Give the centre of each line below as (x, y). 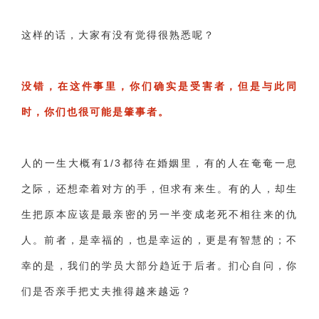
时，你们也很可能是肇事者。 (95, 112)
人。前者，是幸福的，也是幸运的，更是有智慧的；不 (159, 240)
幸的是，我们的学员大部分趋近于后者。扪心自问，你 (159, 266)
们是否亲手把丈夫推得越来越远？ (107, 291)
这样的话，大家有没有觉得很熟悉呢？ (118, 35)
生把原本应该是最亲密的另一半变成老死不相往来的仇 (159, 214)
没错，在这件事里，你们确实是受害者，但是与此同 (159, 86)
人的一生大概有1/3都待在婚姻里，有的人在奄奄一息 (159, 163)
